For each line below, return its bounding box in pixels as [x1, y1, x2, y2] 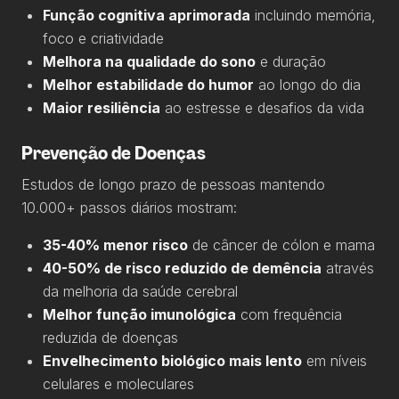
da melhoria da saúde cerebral [43, 282, 238, 300]
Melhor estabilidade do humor [43, 76, 254, 94]
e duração [256, 53, 326, 70]
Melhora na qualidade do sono [43, 53, 256, 70]
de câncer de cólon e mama [188, 236, 375, 254]
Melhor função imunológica [43, 305, 236, 323]
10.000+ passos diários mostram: [21, 199, 237, 216]
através [322, 259, 374, 277]
